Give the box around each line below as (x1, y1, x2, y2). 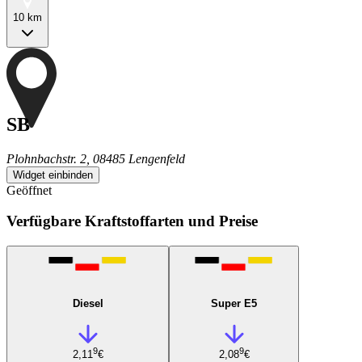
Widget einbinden (13, 168, 93, 181)
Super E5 (211, 297, 257, 309)
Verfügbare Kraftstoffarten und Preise (6, 213, 258, 230)
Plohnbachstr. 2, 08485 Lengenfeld (6, 151, 185, 166)
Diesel (72, 297, 103, 309)
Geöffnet (6, 183, 52, 197)
